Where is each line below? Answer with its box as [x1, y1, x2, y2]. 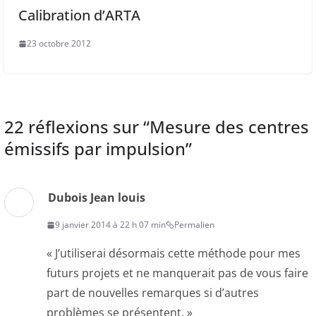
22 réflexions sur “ [4, 115, 150, 139]
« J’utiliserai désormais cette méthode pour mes [47, 245, 300, 262]
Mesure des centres [150, 115, 309, 139]
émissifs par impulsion [4, 137, 186, 161]
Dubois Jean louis [48, 190, 145, 206]
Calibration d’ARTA [18, 6, 140, 25]
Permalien [174, 219, 214, 231]
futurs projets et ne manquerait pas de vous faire [47, 265, 308, 281]
